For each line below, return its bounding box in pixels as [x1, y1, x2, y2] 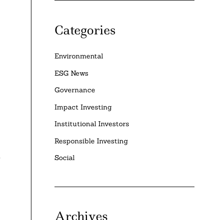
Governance [55, 85, 96, 95]
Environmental [55, 52, 104, 61]
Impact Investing [55, 102, 112, 111]
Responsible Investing [55, 136, 129, 145]
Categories [55, 21, 116, 38]
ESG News [55, 68, 89, 78]
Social [55, 153, 75, 163]
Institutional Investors [55, 119, 130, 129]
